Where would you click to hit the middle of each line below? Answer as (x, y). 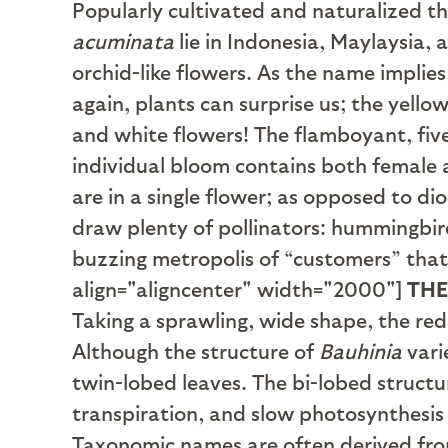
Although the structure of (195, 350)
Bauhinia (360, 350)
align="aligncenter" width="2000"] (237, 288)
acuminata (123, 40)
